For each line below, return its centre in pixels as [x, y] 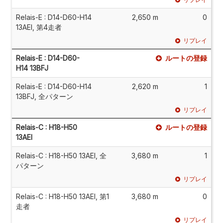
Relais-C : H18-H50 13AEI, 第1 [62, 196]
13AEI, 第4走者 [39, 27]
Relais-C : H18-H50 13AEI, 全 [61, 155]
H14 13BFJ [32, 68]
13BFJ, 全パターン [45, 96]
